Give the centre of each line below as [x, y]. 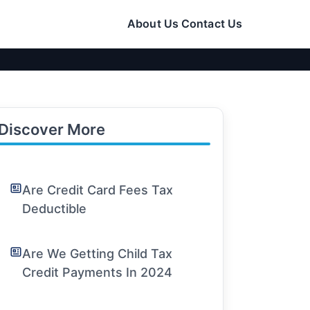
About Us [153, 24]
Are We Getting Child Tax [98, 254]
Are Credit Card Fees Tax [98, 190]
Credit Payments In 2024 [98, 272]
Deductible [55, 209]
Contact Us [212, 24]
